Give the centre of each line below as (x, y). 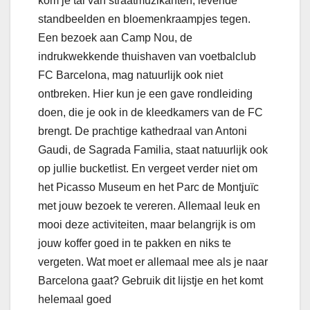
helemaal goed (75, 299)
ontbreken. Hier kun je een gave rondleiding (145, 93)
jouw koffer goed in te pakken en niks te (135, 243)
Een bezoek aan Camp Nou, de (115, 37)
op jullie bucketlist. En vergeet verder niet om (148, 168)
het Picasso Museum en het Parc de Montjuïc (148, 187)
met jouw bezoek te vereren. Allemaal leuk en (149, 206)
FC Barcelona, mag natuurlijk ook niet (130, 75)
